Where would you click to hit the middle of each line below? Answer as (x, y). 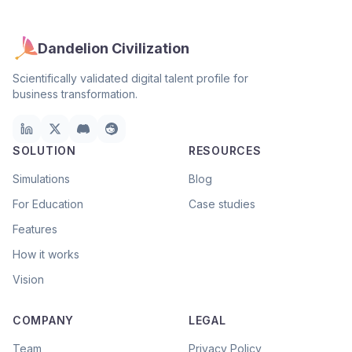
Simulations (41, 179)
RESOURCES (225, 150)
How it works (46, 254)
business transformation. (75, 94)
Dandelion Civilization (114, 48)
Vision (28, 279)
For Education (48, 204)
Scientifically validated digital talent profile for (130, 78)
